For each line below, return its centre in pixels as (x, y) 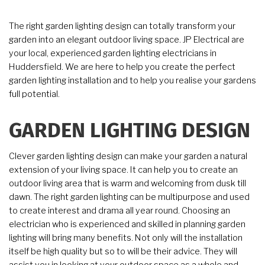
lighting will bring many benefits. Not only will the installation (126, 238)
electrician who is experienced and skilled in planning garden (127, 224)
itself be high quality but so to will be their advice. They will (123, 252)
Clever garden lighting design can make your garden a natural (128, 156)
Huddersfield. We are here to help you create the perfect (122, 67)
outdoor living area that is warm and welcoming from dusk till (127, 184)
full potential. (34, 94)
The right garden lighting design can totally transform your (122, 26)
